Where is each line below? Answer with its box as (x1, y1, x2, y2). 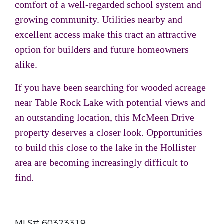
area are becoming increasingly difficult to (15, 157, 188, 168)
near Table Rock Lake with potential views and (15, 97, 205, 108)
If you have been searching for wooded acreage (15, 82, 206, 93)
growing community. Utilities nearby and (15, 14, 182, 25)
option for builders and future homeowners (15, 44, 189, 55)
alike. (15, 59, 37, 70)
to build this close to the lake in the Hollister (15, 142, 196, 153)
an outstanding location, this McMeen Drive (15, 112, 194, 123)
